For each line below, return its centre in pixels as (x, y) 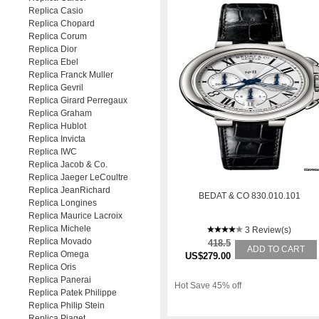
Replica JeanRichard (69, 190)
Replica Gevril (56, 88)
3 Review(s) (268, 230)
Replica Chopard (62, 23)
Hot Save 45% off (208, 286)
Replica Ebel (53, 62)
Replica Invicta (57, 139)
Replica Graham (60, 113)
